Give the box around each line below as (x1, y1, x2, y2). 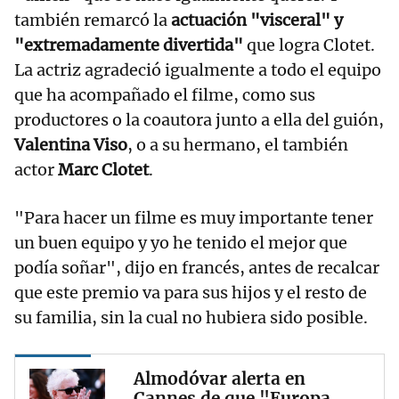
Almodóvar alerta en (134, 368, 305, 390)
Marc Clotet (58, 159, 149, 181)
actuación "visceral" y (171, 10, 343, 31)
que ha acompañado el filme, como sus (14, 85, 315, 106)
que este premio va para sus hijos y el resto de (14, 282, 367, 304)
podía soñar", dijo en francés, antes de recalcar (14, 257, 379, 279)
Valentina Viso (14, 134, 127, 156)
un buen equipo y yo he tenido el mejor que (14, 232, 347, 254)
